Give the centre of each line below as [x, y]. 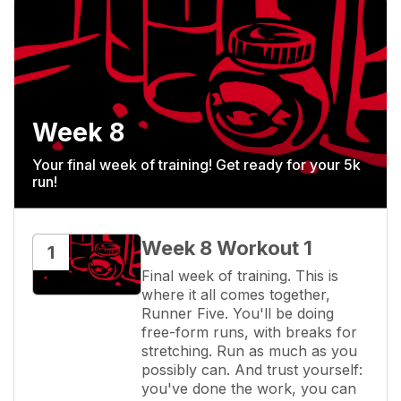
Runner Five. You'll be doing [238, 313]
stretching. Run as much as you [249, 350]
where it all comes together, [236, 294]
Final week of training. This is [240, 275]
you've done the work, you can [249, 388]
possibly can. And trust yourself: [252, 369]
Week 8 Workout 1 [227, 247]
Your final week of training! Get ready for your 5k [196, 164]
